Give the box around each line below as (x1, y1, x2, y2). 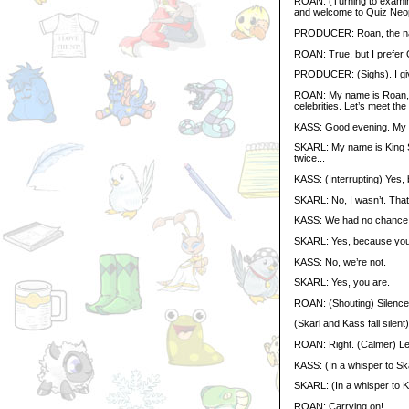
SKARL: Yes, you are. (294, 277, 390, 288)
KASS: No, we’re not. (294, 256, 386, 267)
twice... (294, 152, 325, 164)
